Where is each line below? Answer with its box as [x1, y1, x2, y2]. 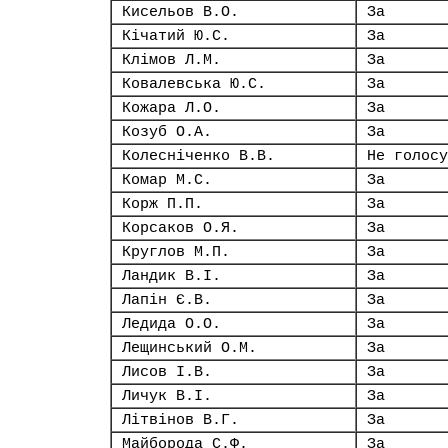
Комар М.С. [122, 172, 212, 188]
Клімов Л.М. [122, 52, 221, 68]
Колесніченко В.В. [122, 148, 275, 164]
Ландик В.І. [122, 268, 221, 284]
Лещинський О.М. [122, 340, 257, 356]
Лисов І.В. [122, 364, 212, 380]
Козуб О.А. [122, 124, 212, 140]
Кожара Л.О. [122, 100, 221, 116]
